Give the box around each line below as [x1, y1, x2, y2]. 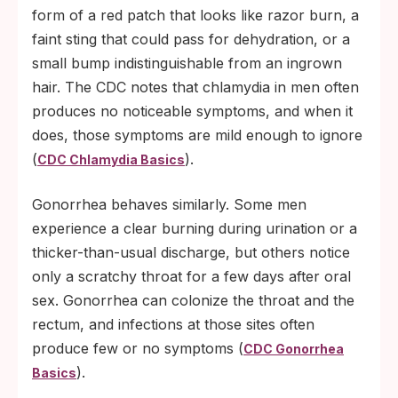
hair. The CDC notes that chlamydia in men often [32, 78, 359, 96]
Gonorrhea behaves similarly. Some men [32, 195, 306, 213]
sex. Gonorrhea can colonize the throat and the [32, 291, 354, 309]
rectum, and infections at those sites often [32, 315, 314, 333]
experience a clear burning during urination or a [32, 219, 357, 237]
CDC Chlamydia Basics [37, 152, 185, 167]
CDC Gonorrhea [243, 341, 344, 356]
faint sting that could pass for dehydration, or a [32, 30, 350, 48]
